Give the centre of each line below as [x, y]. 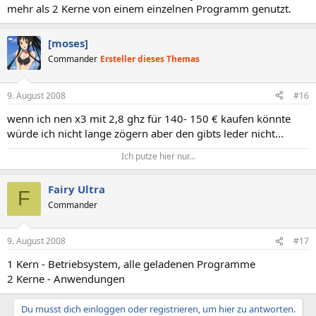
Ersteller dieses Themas [150, 59]
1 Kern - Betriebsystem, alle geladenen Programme [131, 264]
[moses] [68, 43]
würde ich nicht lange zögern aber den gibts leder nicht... [145, 133]
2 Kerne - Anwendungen [66, 279]
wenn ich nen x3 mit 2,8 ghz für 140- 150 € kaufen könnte [149, 118]
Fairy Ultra [77, 189]
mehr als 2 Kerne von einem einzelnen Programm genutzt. [149, 9]
